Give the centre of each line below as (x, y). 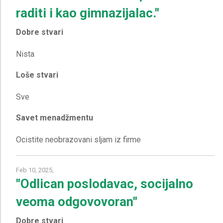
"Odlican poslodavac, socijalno (105, 183)
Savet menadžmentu (55, 117)
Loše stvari (37, 75)
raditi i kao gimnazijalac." (88, 13)
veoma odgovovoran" (77, 201)
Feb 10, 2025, (35, 170)
